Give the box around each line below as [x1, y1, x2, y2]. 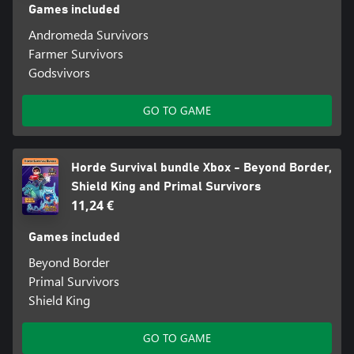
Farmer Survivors [28, 45, 123, 62]
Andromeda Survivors [28, 26, 149, 43]
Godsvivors [28, 64, 90, 81]
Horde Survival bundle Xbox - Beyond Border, [71, 161, 332, 175]
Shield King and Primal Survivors [71, 180, 261, 194]
